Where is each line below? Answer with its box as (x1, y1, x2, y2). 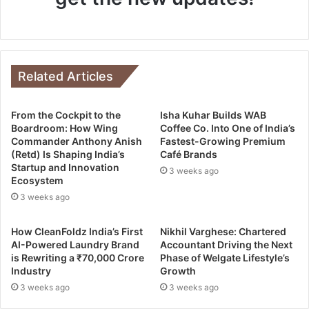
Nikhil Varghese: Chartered (160, 225, 286, 237)
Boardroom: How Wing (11, 121, 118, 134)
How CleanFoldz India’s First (11, 225, 143, 237)
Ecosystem (11, 174, 63, 186)
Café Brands (160, 148, 217, 160)
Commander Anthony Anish (11, 134, 142, 147)
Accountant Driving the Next (160, 238, 292, 250)
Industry (11, 264, 51, 277)
